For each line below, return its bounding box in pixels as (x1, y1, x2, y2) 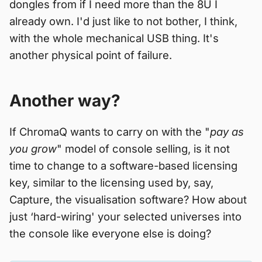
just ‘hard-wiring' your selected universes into (9, 209, 242, 223)
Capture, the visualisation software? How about (9, 192, 247, 206)
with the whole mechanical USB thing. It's (9, 31, 219, 44)
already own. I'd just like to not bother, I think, (9, 14, 237, 27)
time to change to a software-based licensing (9, 158, 237, 172)
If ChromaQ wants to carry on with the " (9, 125, 210, 138)
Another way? (9, 90, 120, 111)
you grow (9, 142, 57, 155)
